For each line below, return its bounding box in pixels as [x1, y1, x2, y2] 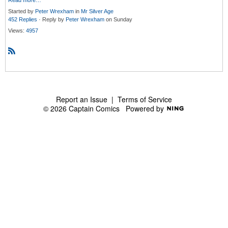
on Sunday [106, 16, 132, 23]
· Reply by [37, 16, 66, 23]
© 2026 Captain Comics [43, 103, 126, 113]
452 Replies [8, 16, 37, 23]
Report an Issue [56, 94, 107, 104]
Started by [8, 8, 35, 15]
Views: [8, 27, 26, 34]
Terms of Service [118, 94, 172, 104]
